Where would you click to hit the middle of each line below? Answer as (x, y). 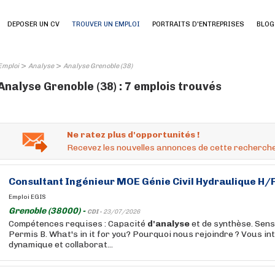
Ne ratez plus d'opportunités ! (133, 135)
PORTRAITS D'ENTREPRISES (198, 24)
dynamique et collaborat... (61, 245)
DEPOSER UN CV (33, 24)
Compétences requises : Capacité (78, 224)
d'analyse (168, 224)
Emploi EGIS (27, 197)
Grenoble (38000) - (48, 211)
